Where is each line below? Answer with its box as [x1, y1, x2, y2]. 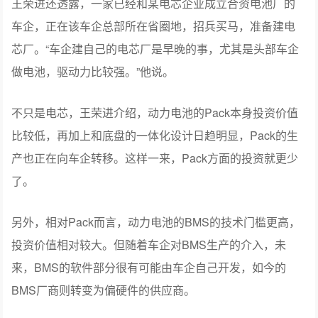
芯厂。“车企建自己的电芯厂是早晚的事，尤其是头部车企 [11, 40, 300, 57]
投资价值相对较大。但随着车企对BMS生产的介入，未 [11, 236, 287, 253]
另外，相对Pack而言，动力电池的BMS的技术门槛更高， [11, 214, 301, 231]
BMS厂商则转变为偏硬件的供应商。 [11, 282, 196, 299]
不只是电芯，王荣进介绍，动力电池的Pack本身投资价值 [11, 104, 299, 121]
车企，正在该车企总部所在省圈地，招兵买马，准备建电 [11, 18, 296, 35]
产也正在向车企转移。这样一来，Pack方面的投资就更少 [11, 150, 299, 167]
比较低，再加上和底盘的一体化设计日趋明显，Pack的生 [11, 127, 299, 144]
